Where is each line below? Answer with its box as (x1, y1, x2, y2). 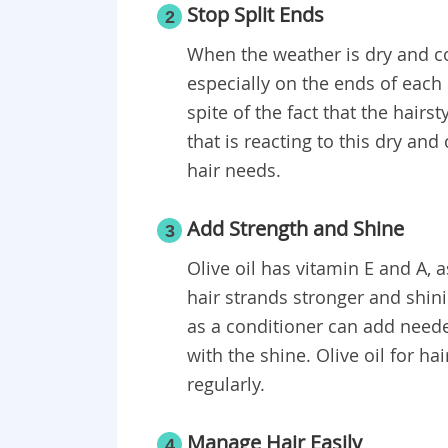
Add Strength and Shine (187, 215, 404, 243)
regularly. (187, 372, 265, 397)
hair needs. (187, 158, 281, 183)
